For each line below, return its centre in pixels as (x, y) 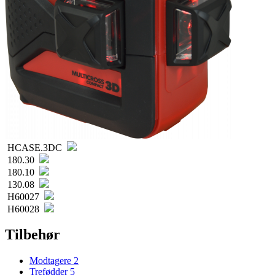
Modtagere (52, 261)
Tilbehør (33, 235)
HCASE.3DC (35, 147)
